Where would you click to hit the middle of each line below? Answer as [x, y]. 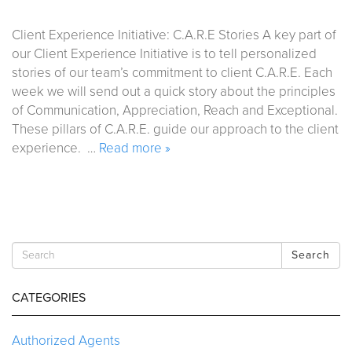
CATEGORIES [49, 297]
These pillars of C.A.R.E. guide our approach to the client [175, 129]
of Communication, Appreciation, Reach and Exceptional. [175, 110]
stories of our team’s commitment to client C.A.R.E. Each [172, 72]
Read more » [135, 148]
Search [311, 255]
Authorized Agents [66, 340]
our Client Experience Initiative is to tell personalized [164, 53]
